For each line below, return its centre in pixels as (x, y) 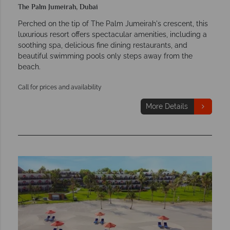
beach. (29, 66)
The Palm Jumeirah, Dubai (58, 7)
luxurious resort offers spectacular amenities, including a (112, 34)
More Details (167, 106)
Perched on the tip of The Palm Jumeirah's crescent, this (113, 23)
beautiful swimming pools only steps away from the (105, 56)
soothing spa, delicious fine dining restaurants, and (103, 45)
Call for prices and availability (60, 87)
